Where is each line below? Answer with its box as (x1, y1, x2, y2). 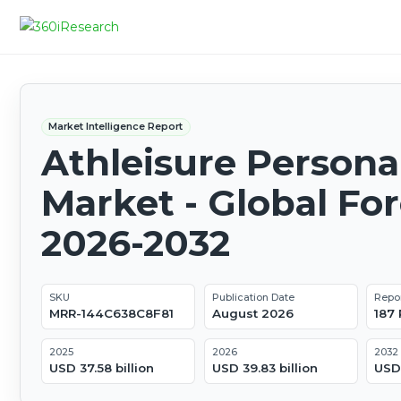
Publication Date (211, 291, 294, 304)
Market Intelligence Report (48, 120, 183, 133)
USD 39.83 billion (211, 361, 318, 376)
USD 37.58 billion (48, 361, 154, 376)
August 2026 (211, 306, 294, 321)
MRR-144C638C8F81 (48, 306, 174, 321)
